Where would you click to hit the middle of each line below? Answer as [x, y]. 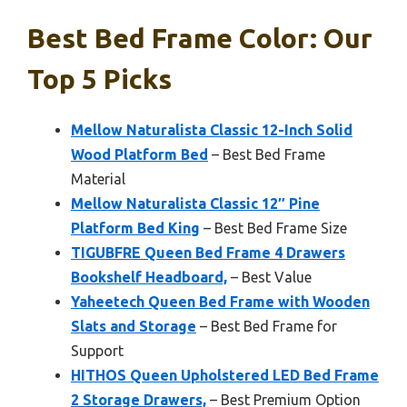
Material [98, 179]
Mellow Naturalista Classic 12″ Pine [195, 203]
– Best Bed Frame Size [273, 228]
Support [97, 350]
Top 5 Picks [99, 79]
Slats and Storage [134, 326]
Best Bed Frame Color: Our [200, 38]
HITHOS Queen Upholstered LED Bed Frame [225, 375]
